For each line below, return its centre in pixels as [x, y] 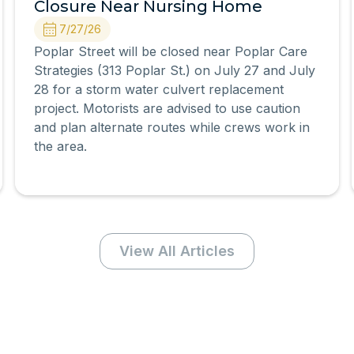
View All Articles [177, 251]
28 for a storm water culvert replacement [158, 89]
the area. [60, 146]
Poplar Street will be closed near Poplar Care [170, 51]
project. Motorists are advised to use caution [167, 108]
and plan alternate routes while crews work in [171, 127]
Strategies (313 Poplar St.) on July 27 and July [174, 70]
